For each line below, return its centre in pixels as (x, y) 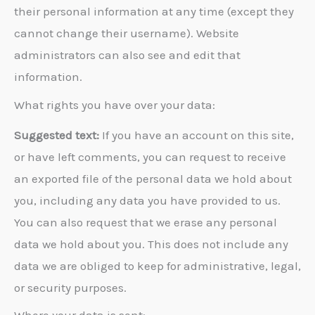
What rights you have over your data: (115, 104)
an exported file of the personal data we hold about (153, 178)
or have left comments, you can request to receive (150, 156)
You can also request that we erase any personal (146, 222)
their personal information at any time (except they (154, 12)
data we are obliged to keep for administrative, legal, (157, 265)
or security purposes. (70, 287)
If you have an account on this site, (198, 135)
